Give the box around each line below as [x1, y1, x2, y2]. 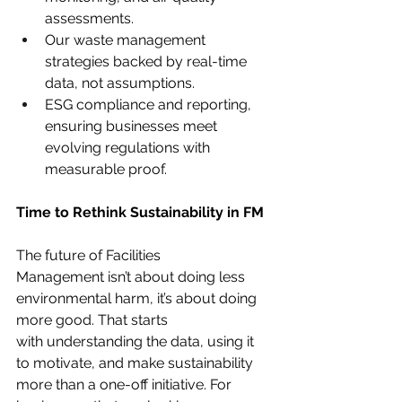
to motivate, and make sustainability [16, 354, 257, 371]
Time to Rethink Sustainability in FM [16, 203, 264, 221]
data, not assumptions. [45, 74, 195, 92]
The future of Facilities [16, 246, 164, 264]
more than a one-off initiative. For [16, 375, 235, 393]
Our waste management [45, 31, 209, 48]
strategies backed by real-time [45, 52, 250, 70]
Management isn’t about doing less [16, 267, 249, 285]
